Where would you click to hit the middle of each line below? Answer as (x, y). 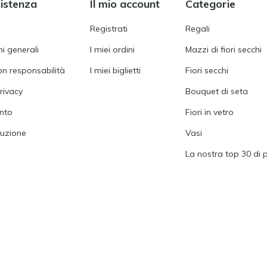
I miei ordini (112, 49)
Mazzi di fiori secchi (223, 49)
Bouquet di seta (216, 91)
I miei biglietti (115, 70)
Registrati (109, 28)
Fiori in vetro (209, 112)
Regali (197, 28)
